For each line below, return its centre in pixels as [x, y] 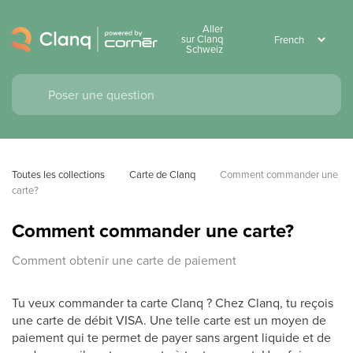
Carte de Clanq [162, 174]
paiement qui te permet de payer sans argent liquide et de [171, 337]
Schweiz [204, 49]
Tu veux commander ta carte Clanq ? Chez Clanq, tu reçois [173, 303]
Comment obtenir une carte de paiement [124, 260]
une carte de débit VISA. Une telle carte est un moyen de [169, 320]
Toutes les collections [58, 174]
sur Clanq [202, 39]
